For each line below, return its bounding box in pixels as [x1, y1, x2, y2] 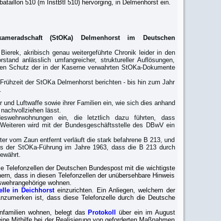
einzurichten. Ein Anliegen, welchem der [54, 186, 175, 194]
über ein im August [116, 209, 175, 216]
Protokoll [88, 209, 116, 216]
